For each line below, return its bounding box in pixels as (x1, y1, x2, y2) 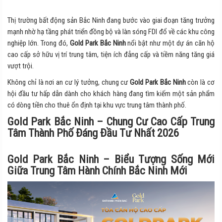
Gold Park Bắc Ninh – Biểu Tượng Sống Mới (7, 152, 215, 166)
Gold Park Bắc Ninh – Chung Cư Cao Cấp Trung (7, 114, 215, 128)
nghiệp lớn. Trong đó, (7, 38, 70, 48)
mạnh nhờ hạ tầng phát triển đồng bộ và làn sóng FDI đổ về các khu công (7, 27, 215, 36)
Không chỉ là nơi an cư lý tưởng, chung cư (7, 77, 130, 87)
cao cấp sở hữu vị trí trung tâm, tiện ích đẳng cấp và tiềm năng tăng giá (7, 50, 215, 59)
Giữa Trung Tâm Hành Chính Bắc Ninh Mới (7, 164, 187, 177)
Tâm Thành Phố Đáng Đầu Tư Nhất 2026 (7, 126, 179, 139)
